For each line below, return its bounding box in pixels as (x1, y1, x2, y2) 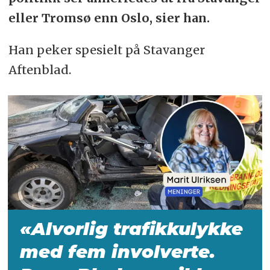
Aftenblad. (8, 62, 71, 78)
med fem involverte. (20, 241, 216, 263)
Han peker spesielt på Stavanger (8, 42, 205, 58)
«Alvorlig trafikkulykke (20, 218, 243, 240)
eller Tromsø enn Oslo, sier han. (8, 10, 213, 26)
